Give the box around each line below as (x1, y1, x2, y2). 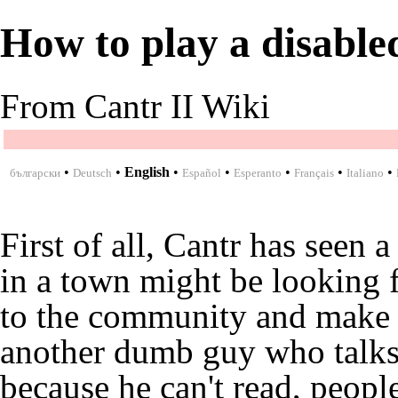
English (124, 163, 170, 179)
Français (294, 165, 334, 179)
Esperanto (234, 165, 282, 179)
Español (182, 165, 221, 179)
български (10, 165, 60, 179)
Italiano (346, 165, 384, 179)
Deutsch (73, 165, 112, 179)
